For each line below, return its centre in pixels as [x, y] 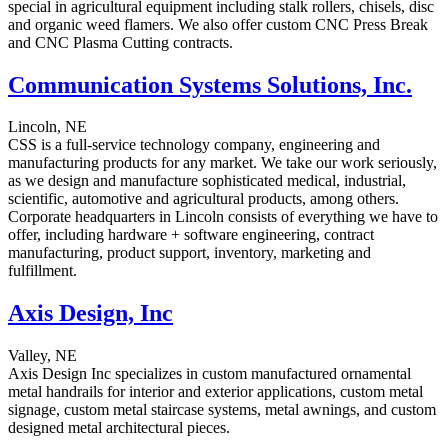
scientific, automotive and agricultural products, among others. [203, 199]
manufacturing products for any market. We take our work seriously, [222, 163]
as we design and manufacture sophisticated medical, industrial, [207, 181]
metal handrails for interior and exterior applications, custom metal [215, 392]
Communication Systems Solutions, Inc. [210, 84]
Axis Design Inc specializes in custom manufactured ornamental [209, 374]
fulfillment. [42, 271]
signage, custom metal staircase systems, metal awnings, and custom [222, 410]
